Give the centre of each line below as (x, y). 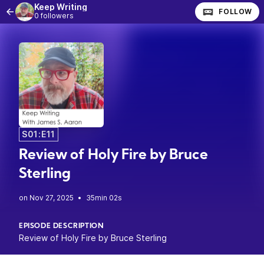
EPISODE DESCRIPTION (62, 226)
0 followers (54, 16)
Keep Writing (61, 7)
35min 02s (104, 198)
